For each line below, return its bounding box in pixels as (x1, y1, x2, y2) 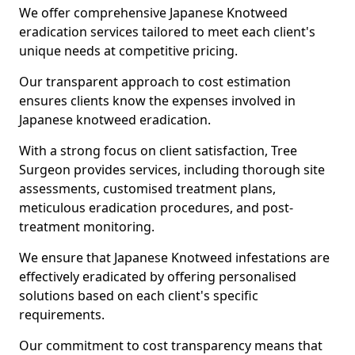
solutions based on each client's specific (19, 287, 258, 304)
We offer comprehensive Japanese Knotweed (19, 4, 288, 21)
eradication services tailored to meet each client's (19, 23, 315, 40)
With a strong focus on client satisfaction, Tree (19, 142, 297, 159)
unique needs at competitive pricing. (19, 42, 238, 59)
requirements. (19, 306, 108, 323)
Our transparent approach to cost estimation (19, 73, 291, 90)
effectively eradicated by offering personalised (19, 268, 296, 285)
